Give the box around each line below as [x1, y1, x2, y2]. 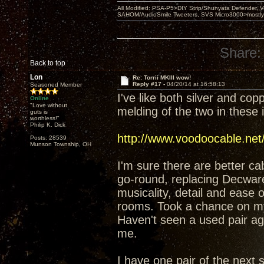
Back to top [30, 59, 65, 67]
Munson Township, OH [30, 141, 91, 147]
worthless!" [30, 115, 60, 121]
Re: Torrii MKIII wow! [132, 74, 191, 81]
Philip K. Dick [30, 121, 65, 128]
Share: [220, 45, 262, 61]
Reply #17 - [132, 81, 167, 87]
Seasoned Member [30, 81, 82, 88]
